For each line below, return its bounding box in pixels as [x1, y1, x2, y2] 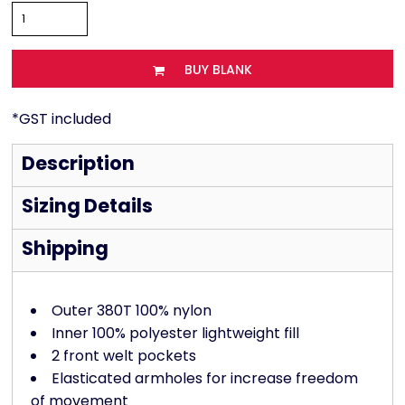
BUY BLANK [184, 61, 252, 80]
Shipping [22, 235, 108, 262]
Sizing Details [22, 193, 153, 220]
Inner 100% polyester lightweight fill [52, 323, 299, 344]
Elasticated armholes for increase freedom [52, 368, 358, 390]
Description [22, 150, 135, 177]
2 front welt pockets [52, 345, 196, 367]
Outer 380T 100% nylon [52, 300, 212, 322]
